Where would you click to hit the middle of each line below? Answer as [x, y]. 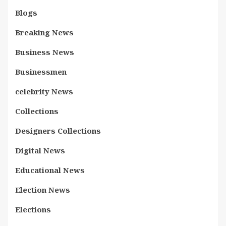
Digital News [40, 150]
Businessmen [41, 72]
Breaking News [44, 32]
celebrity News [44, 91]
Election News [43, 190]
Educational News [50, 170]
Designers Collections [58, 131]
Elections [33, 209]
